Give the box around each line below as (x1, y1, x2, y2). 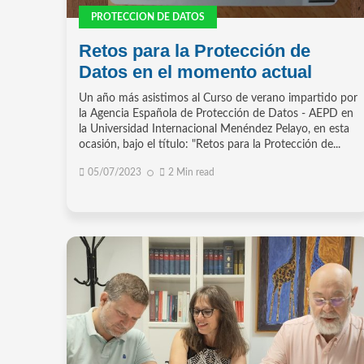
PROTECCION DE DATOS (91, 12, 205, 23)
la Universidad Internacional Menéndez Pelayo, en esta (79, 123, 349, 136)
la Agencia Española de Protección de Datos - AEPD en (79, 108, 353, 120)
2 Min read (168, 167, 214, 178)
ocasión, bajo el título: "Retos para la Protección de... (79, 139, 340, 151)
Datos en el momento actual (79, 62, 312, 83)
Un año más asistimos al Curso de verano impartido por (79, 93, 357, 105)
